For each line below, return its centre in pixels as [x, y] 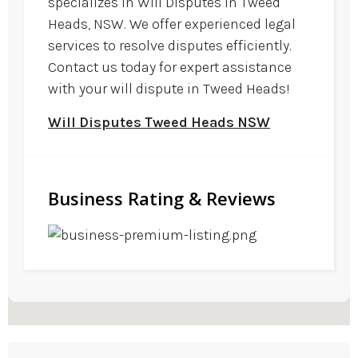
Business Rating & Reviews [162, 198]
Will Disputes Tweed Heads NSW [159, 122]
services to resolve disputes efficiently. [170, 46]
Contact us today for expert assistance [170, 68]
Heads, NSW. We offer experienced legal [172, 24]
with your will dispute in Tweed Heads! [169, 89]
